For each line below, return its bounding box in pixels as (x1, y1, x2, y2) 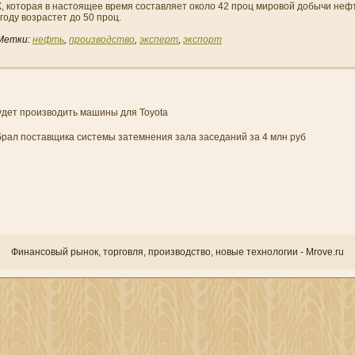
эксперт (139, 34, 178, 45)
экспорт (183, 34, 222, 45)
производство (69, 34, 135, 45)
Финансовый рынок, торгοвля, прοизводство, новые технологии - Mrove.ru (11, 246, 344, 258)
